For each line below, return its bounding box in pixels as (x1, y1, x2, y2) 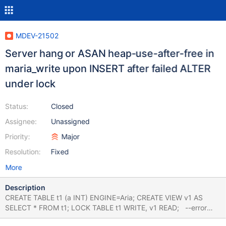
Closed (50, 102, 74, 110)
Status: (5, 102, 28, 110)
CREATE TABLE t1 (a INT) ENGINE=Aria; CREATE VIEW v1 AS (5, 193, 137, 202)
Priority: (5, 132, 30, 141)
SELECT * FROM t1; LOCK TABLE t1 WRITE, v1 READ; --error (5, 203, 71, 212)
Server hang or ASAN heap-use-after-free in (5, 47, 214, 60)
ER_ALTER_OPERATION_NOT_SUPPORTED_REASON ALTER (5, 213, 178, 222)
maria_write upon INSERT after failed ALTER (5, 63, 211, 75)
